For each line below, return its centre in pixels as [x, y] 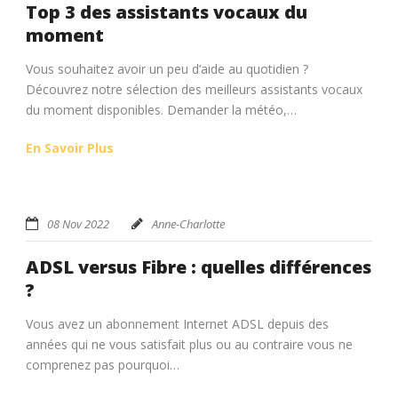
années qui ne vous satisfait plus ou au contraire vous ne [189, 344]
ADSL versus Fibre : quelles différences [199, 267]
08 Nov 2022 [78, 223]
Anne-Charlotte [188, 223]
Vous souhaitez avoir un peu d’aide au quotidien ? [167, 68]
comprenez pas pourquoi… [103, 364]
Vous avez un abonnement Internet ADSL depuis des [177, 323]
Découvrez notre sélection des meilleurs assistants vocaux [194, 89]
